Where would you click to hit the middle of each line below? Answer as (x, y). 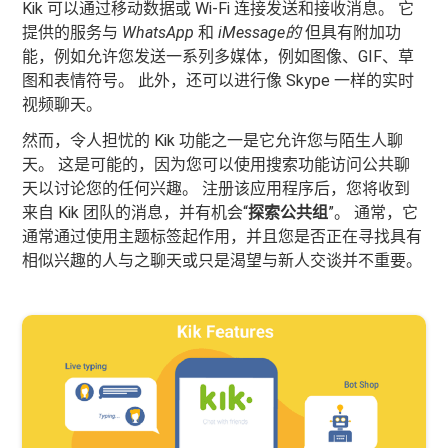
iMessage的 (260, 32)
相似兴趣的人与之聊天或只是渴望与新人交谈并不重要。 (222, 260)
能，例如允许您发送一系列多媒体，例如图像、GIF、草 (218, 56)
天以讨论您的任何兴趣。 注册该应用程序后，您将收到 (216, 188)
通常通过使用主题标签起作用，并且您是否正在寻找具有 (222, 236)
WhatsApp (158, 32)
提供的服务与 (72, 32)
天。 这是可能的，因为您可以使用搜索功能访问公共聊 (216, 164)
